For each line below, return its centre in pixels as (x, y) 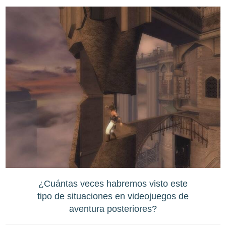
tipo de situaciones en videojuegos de (113, 196)
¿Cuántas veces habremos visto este (113, 184)
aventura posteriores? (113, 209)
